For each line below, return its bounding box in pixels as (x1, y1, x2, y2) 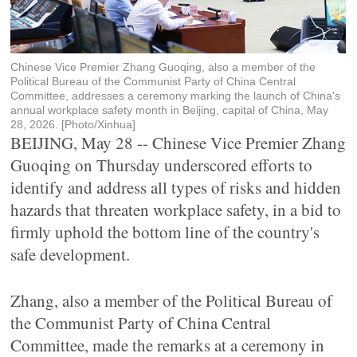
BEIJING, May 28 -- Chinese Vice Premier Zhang (10, 131, 347, 154)
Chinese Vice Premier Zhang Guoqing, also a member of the (10, 61, 316, 73)
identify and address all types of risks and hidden (10, 176, 342, 198)
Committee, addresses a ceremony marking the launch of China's (10, 89, 341, 102)
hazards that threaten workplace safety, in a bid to (10, 198, 342, 221)
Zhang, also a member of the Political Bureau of (10, 289, 333, 312)
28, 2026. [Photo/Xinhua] (10, 118, 136, 131)
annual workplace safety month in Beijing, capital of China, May (10, 104, 329, 116)
